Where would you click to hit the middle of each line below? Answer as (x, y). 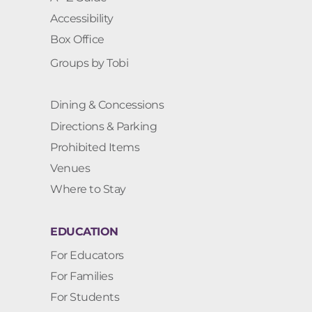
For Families (81, 276)
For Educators (87, 255)
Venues (70, 169)
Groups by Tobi (89, 63)
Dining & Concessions (107, 105)
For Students (85, 297)
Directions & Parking (103, 126)
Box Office (77, 40)
